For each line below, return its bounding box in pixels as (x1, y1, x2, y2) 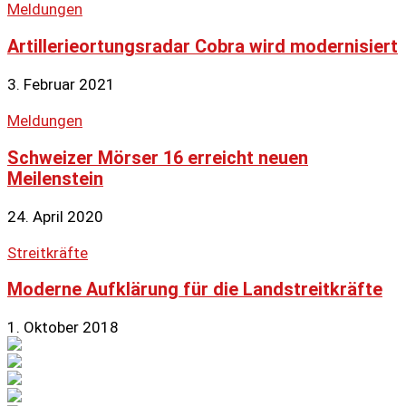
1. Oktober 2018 (7, 318, 119, 337)
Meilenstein (7, 168, 103, 189)
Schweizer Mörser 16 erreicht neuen (7, 147, 308, 169)
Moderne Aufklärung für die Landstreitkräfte (7, 279, 382, 301)
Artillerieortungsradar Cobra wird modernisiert (7, 35, 398, 57)
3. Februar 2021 (7, 74, 115, 93)
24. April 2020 (7, 207, 103, 226)
